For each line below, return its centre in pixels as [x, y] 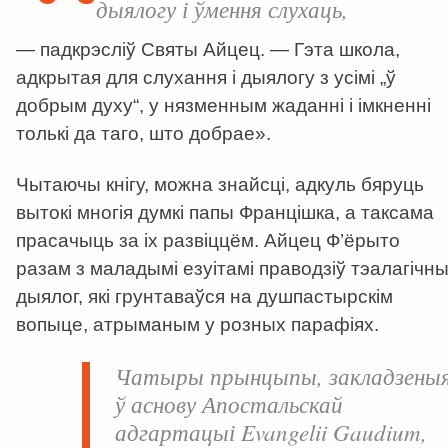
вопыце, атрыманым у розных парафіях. [197, 325]
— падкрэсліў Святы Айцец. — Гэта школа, [208, 49]
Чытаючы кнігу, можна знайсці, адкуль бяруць [220, 185]
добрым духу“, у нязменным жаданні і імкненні [223, 105]
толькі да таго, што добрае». [143, 133]
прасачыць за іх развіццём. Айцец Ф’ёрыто [208, 241]
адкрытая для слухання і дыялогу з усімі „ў [206, 77]
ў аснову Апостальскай [229, 404]
